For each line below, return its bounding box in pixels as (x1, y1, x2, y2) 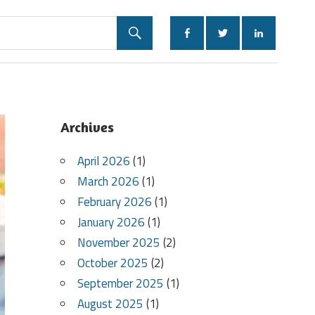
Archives (60, 118, 114, 136)
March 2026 (77, 172, 139, 191)
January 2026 (77, 213, 145, 232)
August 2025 (77, 295, 143, 314)
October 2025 (77, 254, 148, 273)
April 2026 (77, 152, 130, 171)
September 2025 (77, 274, 164, 293)
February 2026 (77, 193, 152, 212)
